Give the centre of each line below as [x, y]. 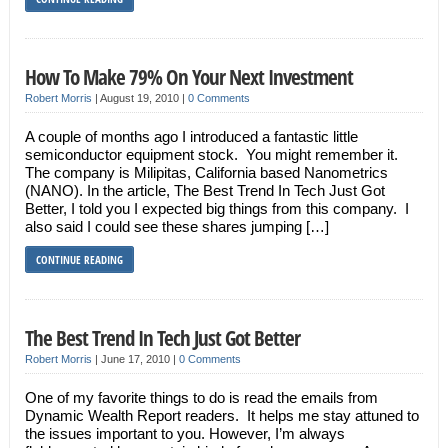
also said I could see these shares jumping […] [176, 226]
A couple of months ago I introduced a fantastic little [191, 136]
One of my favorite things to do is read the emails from [201, 397]
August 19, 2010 [140, 98]
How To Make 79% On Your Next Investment [188, 76]
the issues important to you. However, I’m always [184, 433]
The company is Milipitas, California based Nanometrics [206, 172]
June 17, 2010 [136, 359]
